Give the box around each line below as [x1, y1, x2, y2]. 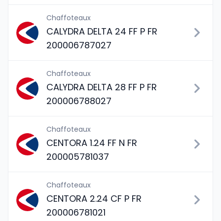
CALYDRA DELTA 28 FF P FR [46, 81, 157, 93]
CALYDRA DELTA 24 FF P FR [46, 25, 157, 37]
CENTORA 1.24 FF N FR [46, 137, 137, 149]
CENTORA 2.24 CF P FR [46, 192, 142, 205]
